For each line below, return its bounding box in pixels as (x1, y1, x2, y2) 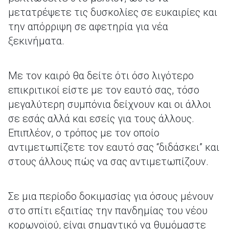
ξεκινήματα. (8, 35, 64, 47)
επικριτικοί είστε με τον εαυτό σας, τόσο (8, 84, 199, 96)
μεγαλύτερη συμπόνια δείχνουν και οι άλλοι (8, 98, 211, 110)
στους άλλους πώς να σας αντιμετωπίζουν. (8, 155, 211, 168)
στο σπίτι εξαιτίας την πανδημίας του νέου (8, 204, 208, 217)
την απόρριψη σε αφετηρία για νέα (8, 20, 168, 33)
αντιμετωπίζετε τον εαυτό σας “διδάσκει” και (8, 141, 219, 153)
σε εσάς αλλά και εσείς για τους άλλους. (8, 112, 194, 125)
